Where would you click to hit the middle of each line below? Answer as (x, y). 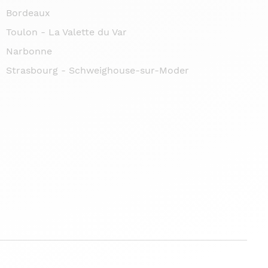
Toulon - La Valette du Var (66, 32)
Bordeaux (28, 13)
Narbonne (29, 51)
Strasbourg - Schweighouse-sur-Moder (97, 70)
